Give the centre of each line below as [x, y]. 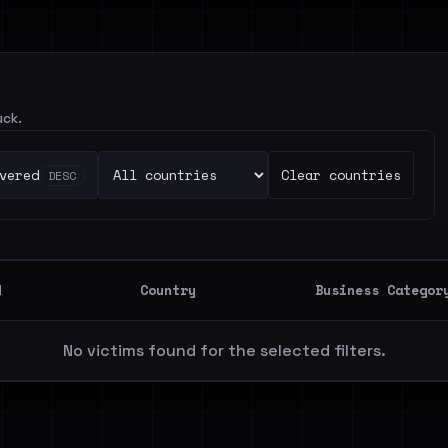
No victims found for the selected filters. [224, 350]
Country [168, 290]
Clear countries [341, 175]
